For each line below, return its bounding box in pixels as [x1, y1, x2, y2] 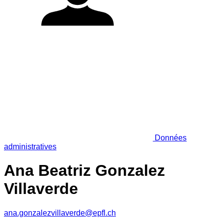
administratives [4, 142, 56, 151]
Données [153, 133, 187, 142]
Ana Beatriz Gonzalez [4, 162, 165, 180]
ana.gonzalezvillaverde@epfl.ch [4, 208, 116, 217]
